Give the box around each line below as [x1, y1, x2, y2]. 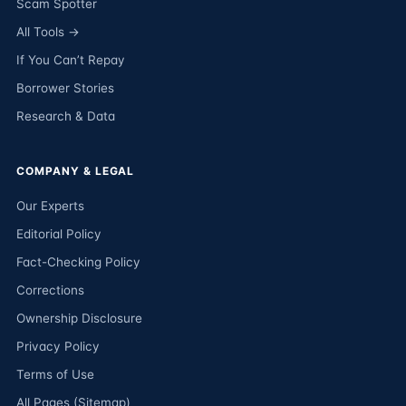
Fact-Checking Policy [16, 255, 140, 269]
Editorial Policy [16, 227, 101, 241]
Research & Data [16, 109, 115, 123]
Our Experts [16, 198, 84, 213]
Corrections [16, 283, 84, 297]
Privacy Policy [16, 339, 100, 353]
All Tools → [16, 24, 80, 39]
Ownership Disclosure [16, 311, 142, 325]
